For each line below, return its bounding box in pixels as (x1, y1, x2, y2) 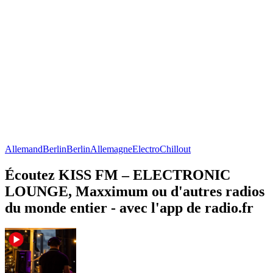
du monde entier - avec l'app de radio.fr (5, 199, 253, 216)
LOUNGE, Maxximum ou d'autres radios (5, 183, 264, 199)
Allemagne (90, 143, 132, 154)
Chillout (160, 143, 191, 154)
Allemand (5, 143, 43, 154)
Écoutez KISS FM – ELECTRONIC (5, 166, 230, 183)
